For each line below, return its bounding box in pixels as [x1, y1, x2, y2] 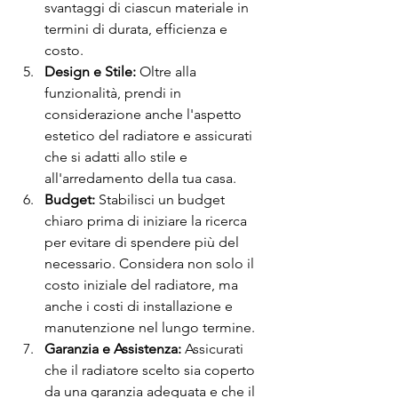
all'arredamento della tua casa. [44, 169, 236, 187]
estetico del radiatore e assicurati [44, 126, 256, 144]
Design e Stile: [44, 62, 136, 80]
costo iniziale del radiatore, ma [44, 275, 242, 293]
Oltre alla [136, 62, 200, 80]
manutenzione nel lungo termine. [44, 318, 255, 336]
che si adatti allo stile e [44, 147, 191, 165]
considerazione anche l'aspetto [44, 105, 245, 123]
